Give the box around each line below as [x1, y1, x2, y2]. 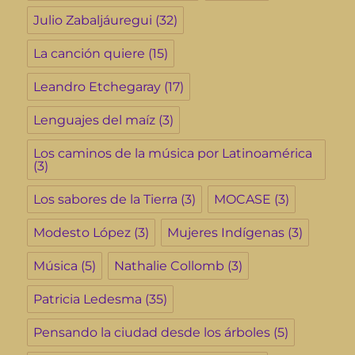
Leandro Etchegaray [33, 79, 162, 95]
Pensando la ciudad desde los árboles [33, 325, 271, 341]
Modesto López [33, 225, 132, 241]
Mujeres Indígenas [167, 225, 285, 241]
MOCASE [214, 192, 272, 208]
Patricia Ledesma [33, 292, 143, 307]
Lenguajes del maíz [33, 113, 156, 128]
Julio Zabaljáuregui [33, 13, 153, 29]
